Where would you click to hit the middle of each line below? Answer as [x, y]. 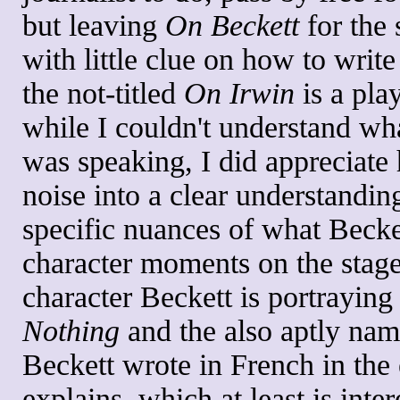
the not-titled [103, 93]
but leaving [94, 25]
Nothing [71, 330]
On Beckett [232, 25]
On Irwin [239, 93]
